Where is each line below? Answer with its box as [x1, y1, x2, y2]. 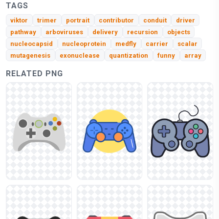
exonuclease [60, 51, 100, 59]
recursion [127, 28, 158, 36]
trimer [37, 16, 57, 24]
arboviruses [45, 28, 84, 36]
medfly [115, 40, 137, 47]
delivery [92, 28, 118, 36]
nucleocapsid [10, 40, 53, 47]
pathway [10, 28, 37, 36]
